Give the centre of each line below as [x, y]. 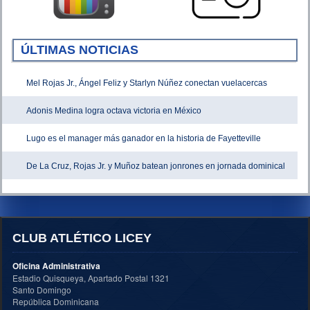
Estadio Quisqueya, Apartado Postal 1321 [91, 277]
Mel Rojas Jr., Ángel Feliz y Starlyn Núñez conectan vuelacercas [147, 83]
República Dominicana [56, 301]
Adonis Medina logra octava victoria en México [114, 110]
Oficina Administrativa [56, 265]
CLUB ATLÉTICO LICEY [82, 238]
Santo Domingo [42, 289]
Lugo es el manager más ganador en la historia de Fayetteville [144, 138]
